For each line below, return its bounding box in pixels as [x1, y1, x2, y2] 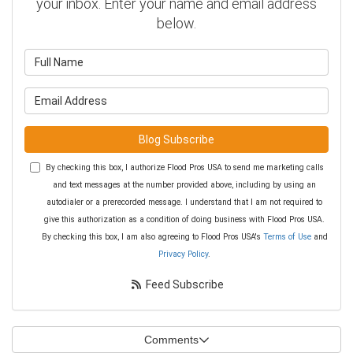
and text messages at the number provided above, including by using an [53, 180, 316, 191]
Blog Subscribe [139, 133, 214, 147]
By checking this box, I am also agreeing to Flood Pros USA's [41, 232, 263, 243]
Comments [143, 333, 199, 347]
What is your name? [176, 50, 277, 64]
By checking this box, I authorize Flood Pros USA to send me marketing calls [45, 162, 324, 173]
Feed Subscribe [143, 278, 224, 292]
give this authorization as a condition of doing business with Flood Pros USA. [44, 214, 325, 225]
